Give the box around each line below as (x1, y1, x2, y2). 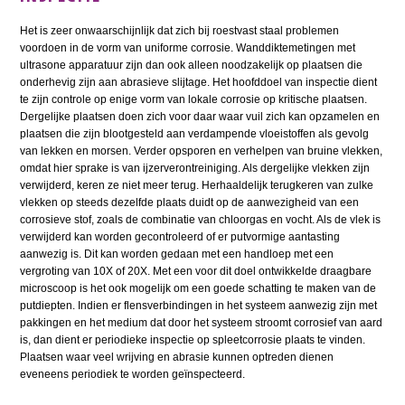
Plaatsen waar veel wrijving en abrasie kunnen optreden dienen (20, 351, 334, 364)
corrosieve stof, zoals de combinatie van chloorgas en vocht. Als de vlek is (20, 213, 381, 227)
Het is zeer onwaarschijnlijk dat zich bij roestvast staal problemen (20, 24, 340, 38)
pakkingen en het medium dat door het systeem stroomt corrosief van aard (20, 316, 383, 330)
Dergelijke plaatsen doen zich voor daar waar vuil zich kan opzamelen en (20, 110, 381, 124)
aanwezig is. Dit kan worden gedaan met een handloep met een (20, 248, 334, 261)
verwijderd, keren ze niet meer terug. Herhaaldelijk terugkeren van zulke (20, 179, 374, 193)
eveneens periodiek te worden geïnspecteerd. (20, 368, 246, 381)
